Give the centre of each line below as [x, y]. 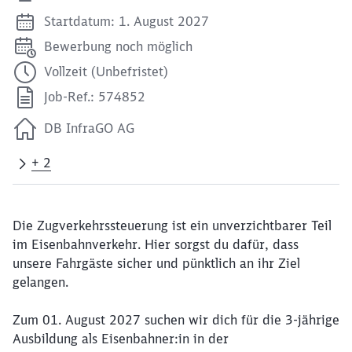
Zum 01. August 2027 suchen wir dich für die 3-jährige [176, 320]
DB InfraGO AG [89, 128]
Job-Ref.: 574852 [95, 97]
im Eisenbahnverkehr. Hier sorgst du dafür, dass [156, 244]
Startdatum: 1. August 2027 [126, 21]
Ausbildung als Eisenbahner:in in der [121, 339]
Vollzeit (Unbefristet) [106, 71]
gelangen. [40, 282]
